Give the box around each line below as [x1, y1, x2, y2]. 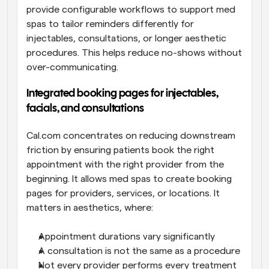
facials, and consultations [26, 104, 144, 115]
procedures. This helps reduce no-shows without [26, 48, 242, 58]
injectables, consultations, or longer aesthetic [26, 34, 226, 44]
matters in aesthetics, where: [26, 203, 153, 213]
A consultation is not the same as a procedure [38, 246, 240, 256]
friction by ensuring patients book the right [26, 145, 214, 156]
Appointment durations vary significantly [38, 232, 215, 242]
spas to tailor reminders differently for [26, 19, 194, 29]
